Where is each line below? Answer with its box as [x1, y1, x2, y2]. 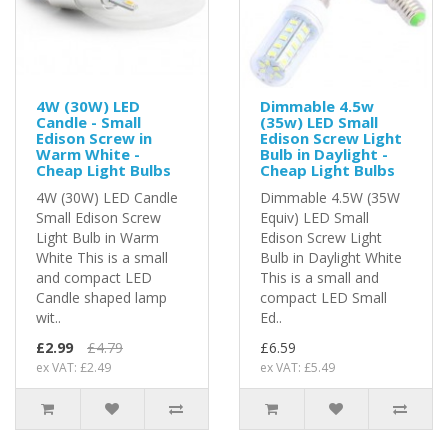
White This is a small [36, 247, 168, 267]
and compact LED [36, 267, 152, 287]
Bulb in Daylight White [260, 247, 402, 267]
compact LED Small [260, 287, 387, 307]
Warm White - [36, 143, 140, 164]
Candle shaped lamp [36, 287, 167, 307]
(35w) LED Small [260, 111, 378, 132]
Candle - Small [36, 111, 141, 132]
